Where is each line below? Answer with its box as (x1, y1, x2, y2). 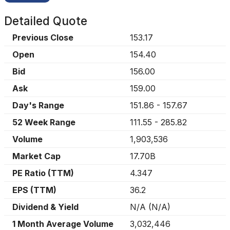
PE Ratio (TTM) (12, 168, 74, 178)
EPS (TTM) (12, 185, 56, 195)
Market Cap (12, 151, 61, 161)
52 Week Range (12, 117, 75, 127)
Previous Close (12, 32, 73, 43)
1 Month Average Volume (12, 219, 113, 229)
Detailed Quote (4, 14, 87, 28)
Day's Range (12, 100, 64, 110)
